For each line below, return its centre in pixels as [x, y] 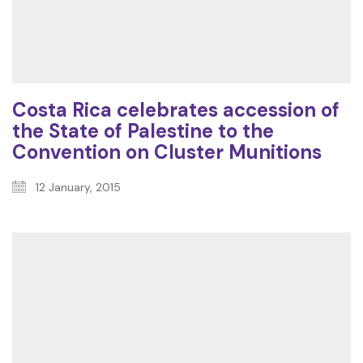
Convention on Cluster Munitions [167, 152]
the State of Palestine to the [143, 130]
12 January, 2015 [77, 187]
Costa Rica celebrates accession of [176, 109]
